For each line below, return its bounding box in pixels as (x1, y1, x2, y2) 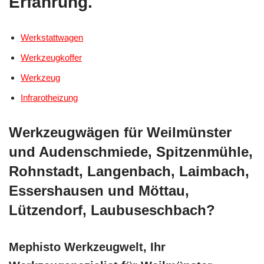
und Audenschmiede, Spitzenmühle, (9, 143, 253, 160)
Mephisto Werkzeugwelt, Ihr (9, 240, 166, 253)
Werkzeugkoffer (21, 52, 82, 62)
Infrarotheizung (21, 92, 78, 103)
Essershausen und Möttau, (9, 182, 189, 199)
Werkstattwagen (21, 32, 83, 42)
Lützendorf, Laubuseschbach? (9, 202, 215, 218)
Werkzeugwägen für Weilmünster (9, 124, 232, 140)
